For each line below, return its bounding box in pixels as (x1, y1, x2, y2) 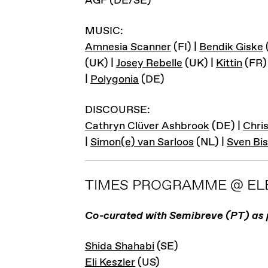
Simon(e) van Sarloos (90, 135, 194, 150)
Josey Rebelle (116, 56, 182, 71)
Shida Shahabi (85, 239, 154, 254)
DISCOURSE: (85, 103, 150, 117)
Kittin (216, 56, 242, 71)
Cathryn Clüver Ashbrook (85, 119, 209, 133)
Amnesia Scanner (85, 40, 171, 54)
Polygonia (90, 72, 139, 87)
